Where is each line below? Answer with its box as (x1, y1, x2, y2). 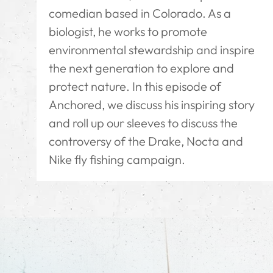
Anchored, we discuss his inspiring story (49, 96, 255, 112)
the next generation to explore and (49, 60, 234, 76)
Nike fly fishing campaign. (49, 151, 185, 167)
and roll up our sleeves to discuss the (49, 115, 238, 130)
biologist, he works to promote (49, 23, 207, 39)
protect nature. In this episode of (49, 78, 221, 94)
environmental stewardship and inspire (49, 41, 255, 57)
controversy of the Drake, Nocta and (49, 133, 243, 149)
